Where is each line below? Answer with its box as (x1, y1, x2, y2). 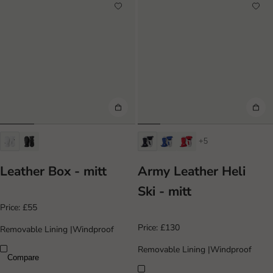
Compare (7, 252, 39, 262)
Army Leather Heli (138, 163, 246, 180)
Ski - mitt (138, 183, 191, 200)
